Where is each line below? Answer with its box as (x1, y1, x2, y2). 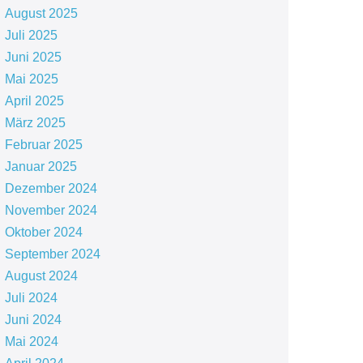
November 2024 (4, 203, 97, 217)
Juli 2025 (4, 28, 58, 42)
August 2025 (4, 6, 78, 20)
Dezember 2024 (4, 181, 97, 195)
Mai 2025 (4, 72, 58, 86)
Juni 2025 (4, 50, 62, 64)
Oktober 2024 (4, 225, 83, 239)
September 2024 (4, 247, 100, 261)
